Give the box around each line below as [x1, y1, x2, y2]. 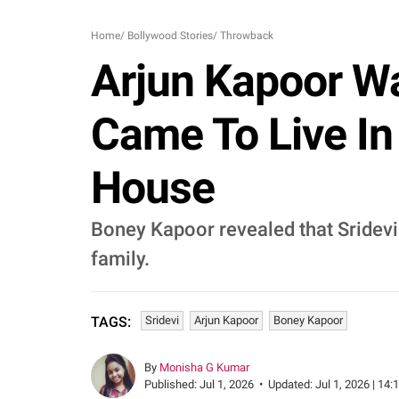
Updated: [268, 378, 315, 391]
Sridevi [145, 313, 179, 327]
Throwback [220, 29, 273, 42]
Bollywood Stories [127, 29, 213, 42]
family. [91, 248, 150, 270]
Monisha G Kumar [159, 361, 249, 374]
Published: [144, 378, 199, 391]
